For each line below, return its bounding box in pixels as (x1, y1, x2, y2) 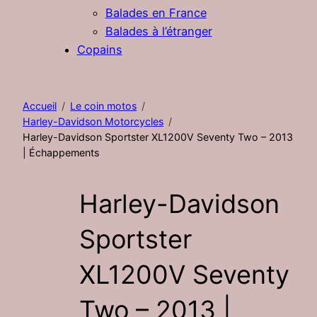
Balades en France (105, 5, 207, 20)
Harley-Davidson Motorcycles (23, 115, 163, 127)
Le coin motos (70, 99, 137, 112)
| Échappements (23, 146, 99, 158)
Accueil (23, 99, 57, 112)
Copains (76, 42, 122, 57)
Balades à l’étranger (105, 23, 212, 38)
